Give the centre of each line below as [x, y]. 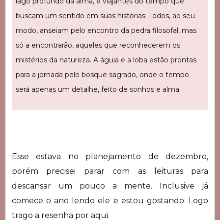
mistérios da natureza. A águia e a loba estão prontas [106, 60]
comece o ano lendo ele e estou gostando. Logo [110, 201]
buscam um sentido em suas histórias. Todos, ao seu [105, 16]
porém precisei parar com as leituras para [110, 171]
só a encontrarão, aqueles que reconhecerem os [98, 45]
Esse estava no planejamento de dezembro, [110, 157]
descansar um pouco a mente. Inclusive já [110, 186]
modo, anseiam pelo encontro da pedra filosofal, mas [106, 31]
